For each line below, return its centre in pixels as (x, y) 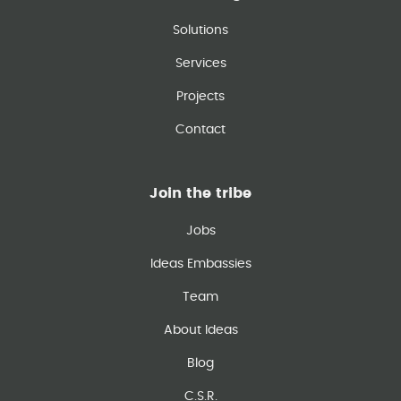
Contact (200, 130)
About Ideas (200, 330)
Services (200, 64)
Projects (200, 97)
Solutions (200, 30)
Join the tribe (200, 193)
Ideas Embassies (200, 264)
